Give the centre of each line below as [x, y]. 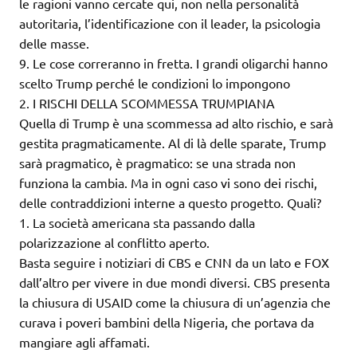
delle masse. [54, 43]
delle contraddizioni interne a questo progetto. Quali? [170, 203]
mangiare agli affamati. [84, 342]
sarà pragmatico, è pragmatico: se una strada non [157, 163]
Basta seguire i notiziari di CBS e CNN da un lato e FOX [174, 263]
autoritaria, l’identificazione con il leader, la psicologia [170, 24]
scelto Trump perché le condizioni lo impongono [155, 83]
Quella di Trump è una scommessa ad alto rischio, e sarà [176, 123]
